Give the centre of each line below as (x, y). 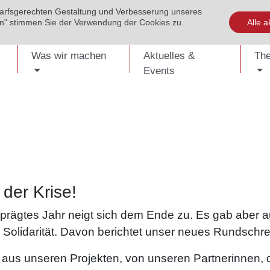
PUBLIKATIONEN (92, 11)
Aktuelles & (169, 56)
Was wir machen (69, 56)
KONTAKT (155, 11)
